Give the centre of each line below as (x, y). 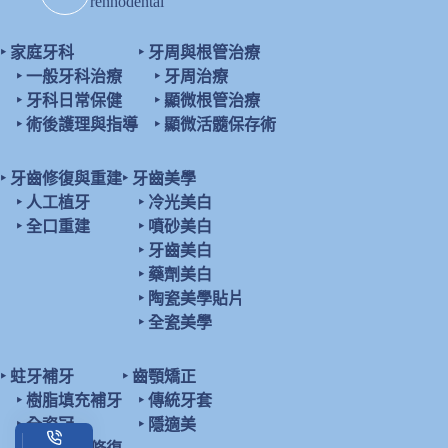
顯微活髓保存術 (220, 124)
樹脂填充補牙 (74, 400)
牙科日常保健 (74, 100)
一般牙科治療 (74, 76)
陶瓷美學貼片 (196, 298)
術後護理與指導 (82, 124)
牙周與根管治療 (204, 52)
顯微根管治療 (212, 100)
